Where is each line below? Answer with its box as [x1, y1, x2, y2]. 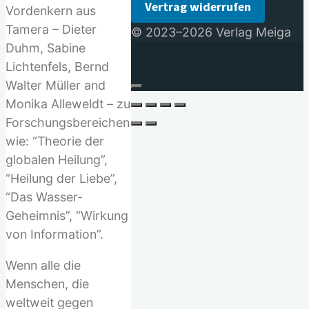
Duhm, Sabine [6, 41, 86, 56]
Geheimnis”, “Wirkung [6, 208, 128, 223]
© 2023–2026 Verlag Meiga [131, 25, 291, 40]
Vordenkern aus [6, 3, 96, 19]
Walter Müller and [6, 78, 106, 93]
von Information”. [6, 227, 103, 242]
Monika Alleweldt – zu [6, 97, 130, 112]
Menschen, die [6, 276, 89, 291]
